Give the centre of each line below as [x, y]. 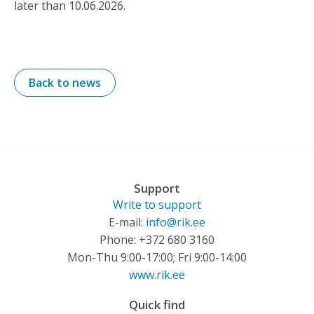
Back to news [65, 83]
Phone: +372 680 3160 [157, 240]
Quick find [157, 305]
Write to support [157, 205]
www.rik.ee [157, 275]
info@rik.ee [176, 222]
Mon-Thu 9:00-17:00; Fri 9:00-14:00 [157, 257]
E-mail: [127, 222]
